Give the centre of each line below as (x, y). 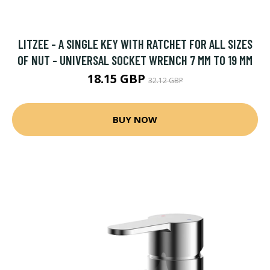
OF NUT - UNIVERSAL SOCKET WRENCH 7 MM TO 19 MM (135, 60)
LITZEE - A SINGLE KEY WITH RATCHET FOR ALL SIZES (135, 43)
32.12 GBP (165, 80)
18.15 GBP (118, 78)
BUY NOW (135, 120)
